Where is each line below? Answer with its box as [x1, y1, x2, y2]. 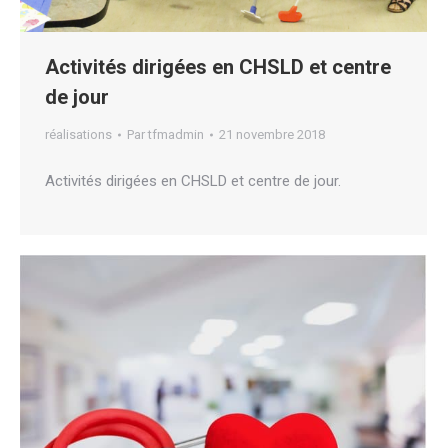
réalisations [45, 127, 112, 143]
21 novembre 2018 [219, 127, 325, 143]
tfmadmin [148, 127, 204, 143]
